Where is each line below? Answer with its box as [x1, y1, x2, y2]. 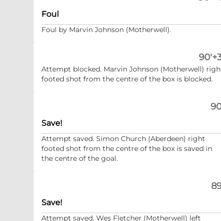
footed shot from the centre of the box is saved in [41, 144, 212, 153]
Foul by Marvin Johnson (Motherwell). [41, 25, 171, 34]
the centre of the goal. [41, 154, 118, 163]
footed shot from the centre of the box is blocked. [41, 74, 213, 83]
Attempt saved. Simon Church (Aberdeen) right [41, 134, 205, 143]
